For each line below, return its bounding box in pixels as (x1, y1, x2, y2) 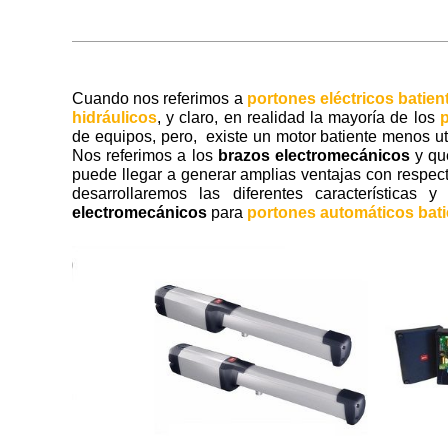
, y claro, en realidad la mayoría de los (157, 109, 440, 127)
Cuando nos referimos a (72, 90, 247, 108)
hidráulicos (72, 109, 157, 127)
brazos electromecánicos (217, 147, 410, 165)
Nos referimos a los (72, 147, 218, 165)
